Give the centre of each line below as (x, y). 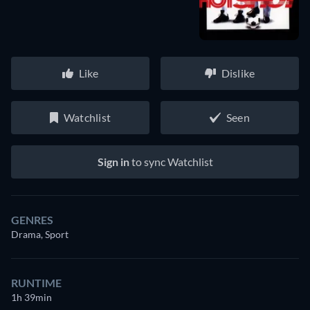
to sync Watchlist (171, 162)
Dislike (238, 73)
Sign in (113, 162)
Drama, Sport (40, 234)
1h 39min (31, 297)
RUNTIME (36, 283)
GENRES (32, 220)
